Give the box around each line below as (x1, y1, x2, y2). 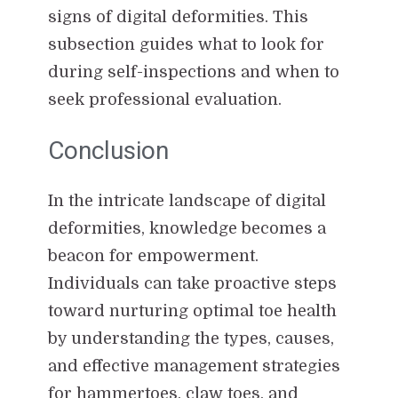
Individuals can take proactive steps (47, 274, 337, 292)
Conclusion (47, 135, 169, 165)
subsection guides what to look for (47, 35, 324, 53)
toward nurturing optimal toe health (47, 301, 337, 320)
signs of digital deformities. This (47, 7, 308, 26)
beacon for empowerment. (47, 246, 259, 265)
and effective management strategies (47, 356, 340, 375)
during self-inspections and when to (47, 62, 339, 81)
